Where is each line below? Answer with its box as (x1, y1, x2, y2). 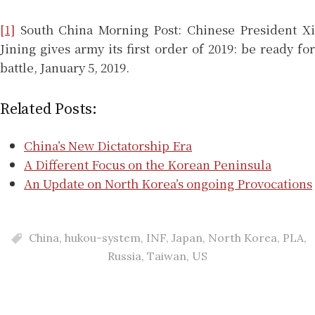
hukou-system (64, 231, 141, 245)
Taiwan (147, 249, 186, 264)
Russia (108, 249, 141, 264)
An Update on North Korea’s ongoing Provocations (24, 174, 312, 192)
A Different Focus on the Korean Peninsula (24, 155, 271, 173)
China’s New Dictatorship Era (24, 136, 192, 154)
